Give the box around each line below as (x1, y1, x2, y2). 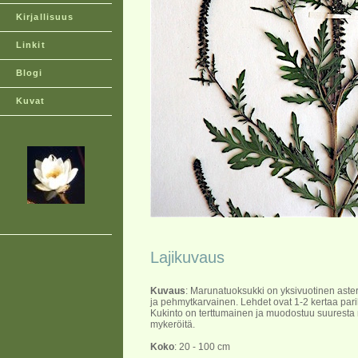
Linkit (16, 40, 46, 50)
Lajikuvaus (150, 249, 225, 266)
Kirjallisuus (16, 12, 74, 22)
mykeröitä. (150, 319, 195, 330)
